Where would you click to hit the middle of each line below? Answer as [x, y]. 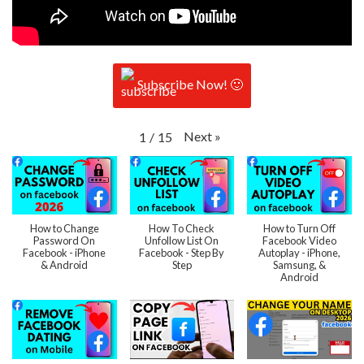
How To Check [182, 229]
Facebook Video [300, 241]
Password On [65, 241]
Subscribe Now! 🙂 [190, 84]
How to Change [64, 229]
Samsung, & [300, 265]
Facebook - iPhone [65, 253]
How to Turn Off [300, 229]
